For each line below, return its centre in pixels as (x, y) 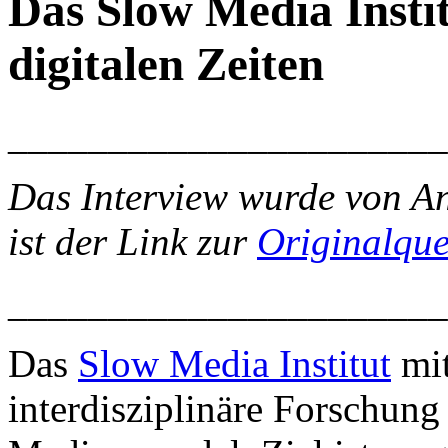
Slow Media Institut (234, 363)
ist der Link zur (132, 241)
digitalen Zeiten (166, 64)
